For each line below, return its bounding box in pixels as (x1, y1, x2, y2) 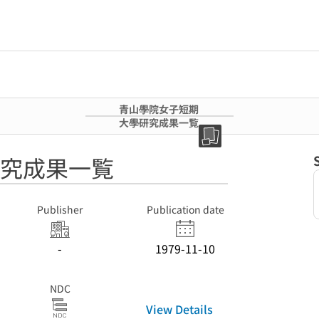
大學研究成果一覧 (119, 115, 199, 130)
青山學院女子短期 (119, 102, 199, 116)
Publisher (37, 202, 83, 216)
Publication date (146, 202, 224, 216)
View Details (146, 300, 213, 318)
